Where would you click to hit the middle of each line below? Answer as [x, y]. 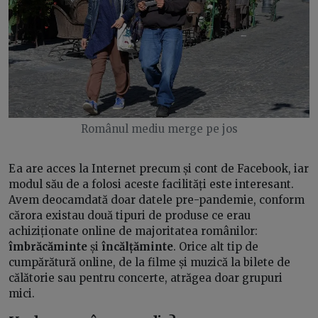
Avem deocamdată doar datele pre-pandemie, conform [157, 199]
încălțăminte [137, 246]
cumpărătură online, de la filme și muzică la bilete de [149, 262]
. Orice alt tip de [216, 246]
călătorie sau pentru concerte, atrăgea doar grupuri [146, 278]
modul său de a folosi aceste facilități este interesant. [151, 184]
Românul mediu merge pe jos [159, 128]
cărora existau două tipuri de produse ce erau [130, 215]
